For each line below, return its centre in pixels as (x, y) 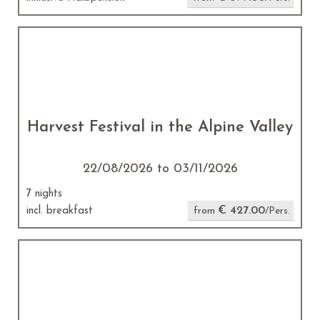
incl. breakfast (60, 211)
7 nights (44, 194)
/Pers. (277, 211)
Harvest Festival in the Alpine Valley (160, 127)
